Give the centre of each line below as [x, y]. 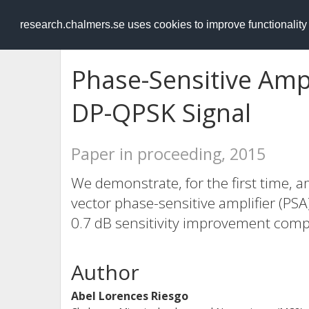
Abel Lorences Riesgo [130, 296]
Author [105, 272]
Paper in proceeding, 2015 [168, 154]
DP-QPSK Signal [161, 113]
